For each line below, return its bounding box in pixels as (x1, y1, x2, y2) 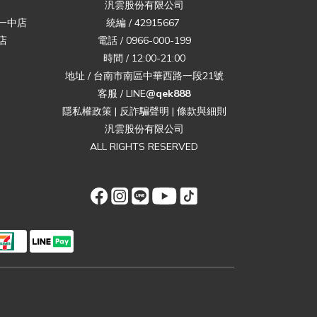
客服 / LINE (98, 87, 146, 100)
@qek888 (146, 87, 190, 100)
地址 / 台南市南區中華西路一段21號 (64, 69, 224, 83)
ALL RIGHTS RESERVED (90, 140, 198, 154)
